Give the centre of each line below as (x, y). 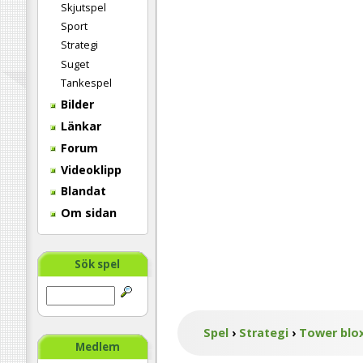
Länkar (79, 126)
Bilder (76, 105)
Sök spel (97, 265)
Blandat (82, 191)
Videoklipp (90, 169)
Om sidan (87, 213)
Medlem (97, 347)
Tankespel (86, 82)
